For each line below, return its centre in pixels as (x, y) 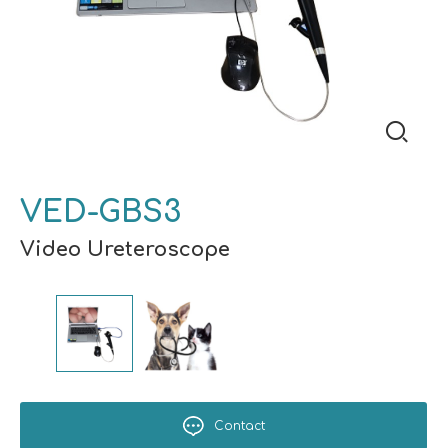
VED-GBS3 (100, 212)
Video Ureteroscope (125, 249)
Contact (239, 425)
